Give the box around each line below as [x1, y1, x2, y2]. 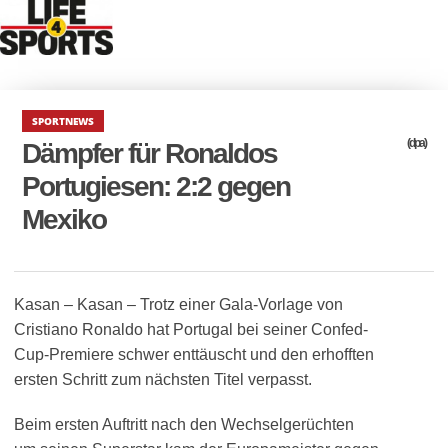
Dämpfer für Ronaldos [22, 138, 278, 169]
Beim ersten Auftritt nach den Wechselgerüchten [14, 416, 354, 433]
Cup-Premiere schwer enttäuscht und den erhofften [14, 346, 374, 363]
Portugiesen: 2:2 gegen [22, 171, 291, 202]
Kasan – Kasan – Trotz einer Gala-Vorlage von [14, 296, 343, 313]
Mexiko [22, 204, 107, 235]
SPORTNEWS [32, 114, 95, 128]
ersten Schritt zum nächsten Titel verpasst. [14, 371, 312, 388]
